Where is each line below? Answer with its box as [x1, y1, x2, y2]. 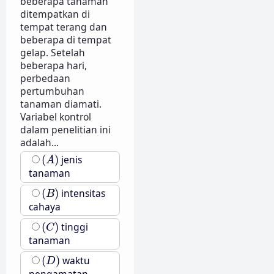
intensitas [58, 187, 105, 201]
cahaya [28, 200, 61, 214]
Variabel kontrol [20, 109, 91, 124]
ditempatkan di [20, 7, 90, 21]
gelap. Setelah [20, 45, 85, 59]
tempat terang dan [20, 20, 107, 34]
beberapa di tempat [20, 32, 111, 46]
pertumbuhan [20, 84, 84, 98]
